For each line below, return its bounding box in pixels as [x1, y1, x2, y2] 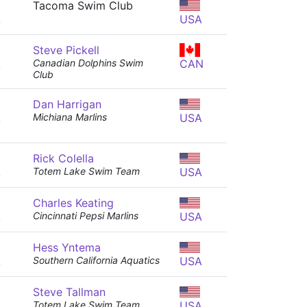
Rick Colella [33, 151, 94, 165]
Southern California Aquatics [33, 254, 160, 266]
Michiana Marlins [33, 111, 107, 123]
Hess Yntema [33, 241, 101, 254]
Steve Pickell [33, 43, 99, 57]
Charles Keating [33, 196, 114, 210]
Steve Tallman [33, 285, 106, 299]
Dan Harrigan [33, 97, 101, 111]
